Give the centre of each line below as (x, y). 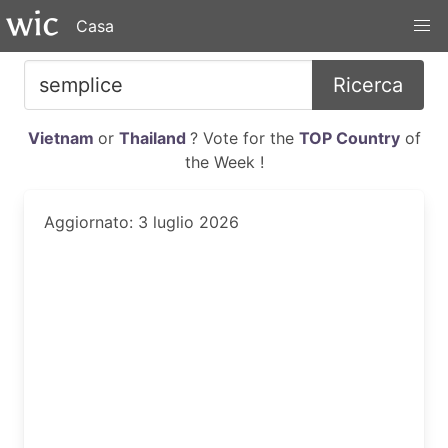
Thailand (154, 138)
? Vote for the (244, 138)
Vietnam (62, 138)
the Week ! (224, 162)
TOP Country (349, 138)
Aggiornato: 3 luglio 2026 (141, 222)
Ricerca (368, 85)
